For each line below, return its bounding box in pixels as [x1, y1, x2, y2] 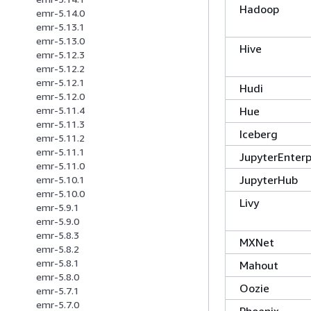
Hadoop [239, 1, 279, 16]
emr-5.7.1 [36, 285, 79, 297]
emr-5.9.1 [36, 201, 79, 214]
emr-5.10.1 [36, 174, 85, 186]
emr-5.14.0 [36, 7, 85, 19]
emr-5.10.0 [36, 187, 85, 200]
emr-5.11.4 [36, 104, 85, 117]
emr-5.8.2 [36, 243, 79, 255]
